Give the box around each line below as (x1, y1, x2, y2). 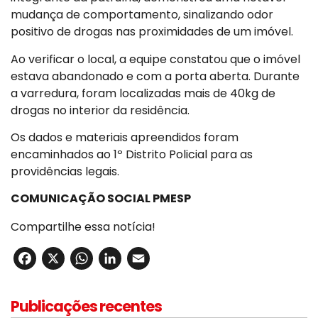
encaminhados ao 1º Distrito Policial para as (11, 146, 253, 163)
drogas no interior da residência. (11, 102, 190, 119)
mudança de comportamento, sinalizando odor (11, 6, 273, 23)
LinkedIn (121, 242, 209, 275)
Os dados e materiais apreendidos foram (11, 128, 238, 146)
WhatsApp (93, 242, 210, 275)
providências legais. (11, 163, 119, 180)
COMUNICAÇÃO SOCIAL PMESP (11, 190, 191, 207)
